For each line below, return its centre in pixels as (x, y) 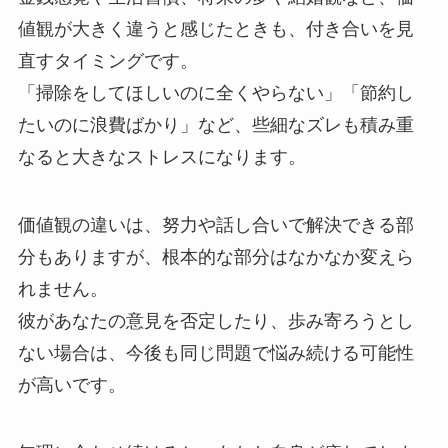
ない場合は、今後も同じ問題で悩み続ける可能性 (215, 352)
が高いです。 (71, 384)
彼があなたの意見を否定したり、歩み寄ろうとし (215, 320)
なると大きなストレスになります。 (161, 157)
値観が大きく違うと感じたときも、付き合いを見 (215, 29)
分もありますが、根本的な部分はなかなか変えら (215, 256)
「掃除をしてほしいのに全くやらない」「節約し (215, 93)
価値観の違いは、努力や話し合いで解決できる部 (215, 224)
